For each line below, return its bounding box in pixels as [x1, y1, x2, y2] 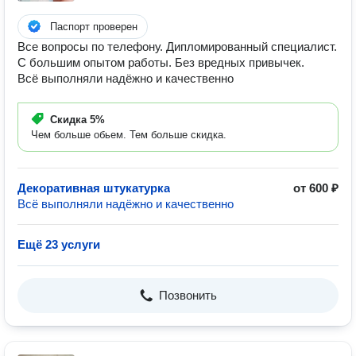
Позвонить [158, 288, 217, 302]
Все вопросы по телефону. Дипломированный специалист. [17, 40, 337, 53]
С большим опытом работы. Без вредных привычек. [17, 56, 304, 69]
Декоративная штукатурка [17, 181, 170, 195]
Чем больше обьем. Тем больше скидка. [31, 129, 226, 141]
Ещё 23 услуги [17, 238, 100, 251]
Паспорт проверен [50, 21, 137, 33]
